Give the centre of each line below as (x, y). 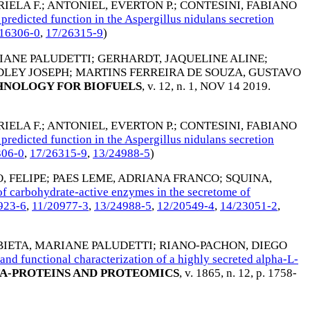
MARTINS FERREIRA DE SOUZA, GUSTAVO (188, 72)
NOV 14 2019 (234, 86)
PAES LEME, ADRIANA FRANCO (136, 179)
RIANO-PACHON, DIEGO (223, 246)
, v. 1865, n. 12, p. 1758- (238, 273)
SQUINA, (249, 179)
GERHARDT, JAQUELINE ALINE (181, 58)
